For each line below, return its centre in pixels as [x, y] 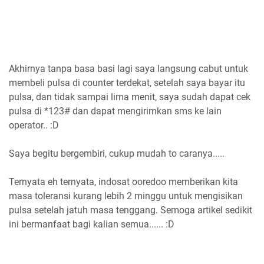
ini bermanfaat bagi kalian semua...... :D [92, 225]
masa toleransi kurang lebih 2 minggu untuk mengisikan [126, 196]
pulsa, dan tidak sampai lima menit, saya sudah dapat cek [130, 97]
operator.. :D [34, 126]
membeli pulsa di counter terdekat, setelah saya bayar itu [127, 83]
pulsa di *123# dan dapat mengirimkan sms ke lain [115, 111]
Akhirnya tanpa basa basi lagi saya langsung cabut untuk [128, 69]
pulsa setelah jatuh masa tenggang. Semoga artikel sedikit [131, 210]
